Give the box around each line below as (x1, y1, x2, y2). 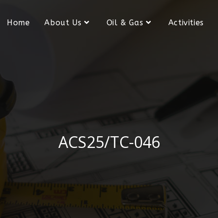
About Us (44, 18, 82, 27)
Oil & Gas (106, 18, 144, 27)
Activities (168, 18, 204, 27)
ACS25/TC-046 (58, 131, 160, 152)
